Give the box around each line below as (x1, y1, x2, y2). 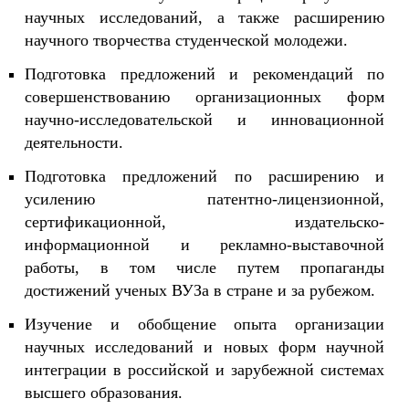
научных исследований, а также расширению (25, 8, 384, 26)
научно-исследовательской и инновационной (25, 110, 384, 129)
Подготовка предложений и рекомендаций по (25, 65, 384, 83)
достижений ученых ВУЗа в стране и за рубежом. (25, 281, 375, 299)
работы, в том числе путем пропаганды (25, 258, 384, 277)
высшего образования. (25, 383, 183, 402)
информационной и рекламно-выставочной (25, 236, 384, 254)
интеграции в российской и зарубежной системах (25, 361, 384, 379)
